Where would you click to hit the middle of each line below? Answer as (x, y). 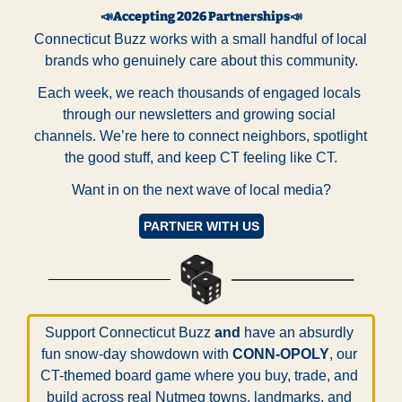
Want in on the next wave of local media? (201, 190)
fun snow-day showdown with (137, 354)
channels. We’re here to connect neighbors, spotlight (201, 136)
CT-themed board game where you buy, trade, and (199, 375)
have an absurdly (297, 332)
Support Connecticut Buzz (130, 332)
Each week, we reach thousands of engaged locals (199, 93)
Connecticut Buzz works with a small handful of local (201, 39)
